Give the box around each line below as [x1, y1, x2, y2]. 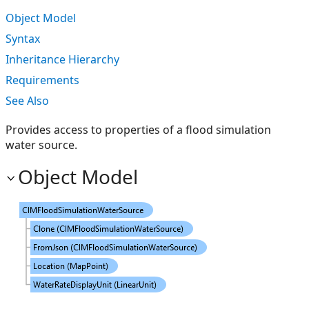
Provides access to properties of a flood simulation [6, 122, 271, 137]
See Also [6, 93, 49, 108]
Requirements [6, 72, 79, 88]
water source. [6, 137, 77, 152]
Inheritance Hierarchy [6, 52, 119, 67]
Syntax [6, 31, 40, 46]
